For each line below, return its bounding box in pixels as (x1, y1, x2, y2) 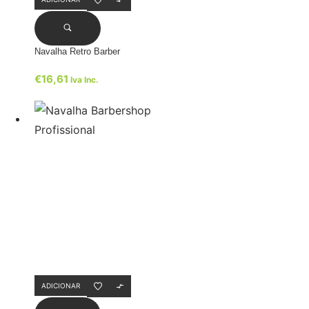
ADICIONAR (41, 281, 80, 290)
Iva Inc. (70, 74, 99, 85)
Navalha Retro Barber (34, 46, 120, 57)
